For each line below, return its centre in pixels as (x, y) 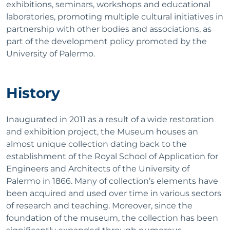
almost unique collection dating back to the (97, 144)
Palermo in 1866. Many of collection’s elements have (112, 181)
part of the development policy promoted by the (107, 41)
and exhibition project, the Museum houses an (102, 131)
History (33, 93)
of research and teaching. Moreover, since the (99, 205)
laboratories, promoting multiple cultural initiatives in (115, 16)
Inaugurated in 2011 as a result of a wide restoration (110, 119)
